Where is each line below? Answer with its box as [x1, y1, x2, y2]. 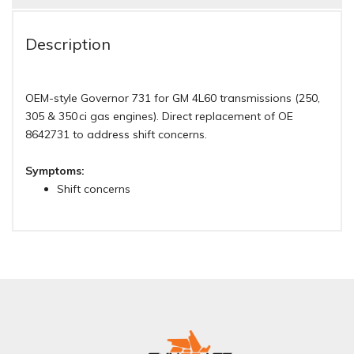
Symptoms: [25, 164, 85, 179]
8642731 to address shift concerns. [25, 127, 207, 142]
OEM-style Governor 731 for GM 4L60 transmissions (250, [25, 91, 320, 106]
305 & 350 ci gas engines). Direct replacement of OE [25, 109, 293, 124]
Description [25, 34, 111, 55]
